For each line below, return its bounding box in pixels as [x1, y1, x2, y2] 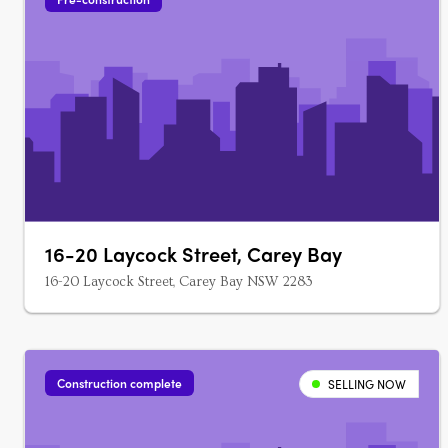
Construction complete [57, 374, 182, 392]
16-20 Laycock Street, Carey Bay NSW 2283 [45, 274, 313, 290]
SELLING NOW [328, 375, 406, 393]
